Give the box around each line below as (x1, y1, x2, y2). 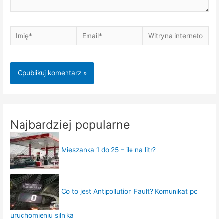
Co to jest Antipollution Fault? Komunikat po (61, 187, 198, 196)
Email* (76, 28, 96, 36)
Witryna (142, 28, 167, 36)
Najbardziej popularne (10, 117, 131, 132)
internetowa (142, 40, 180, 48)
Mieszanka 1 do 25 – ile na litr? (61, 146, 156, 154)
